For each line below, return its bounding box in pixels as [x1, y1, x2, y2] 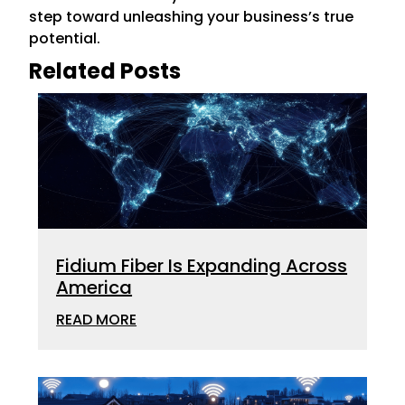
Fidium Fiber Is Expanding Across [56, 253, 348, 278]
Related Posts [29, 56, 182, 86]
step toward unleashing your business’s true [29, 6, 354, 27]
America [56, 275, 133, 300]
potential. [29, 28, 101, 49]
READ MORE [56, 309, 137, 330]
